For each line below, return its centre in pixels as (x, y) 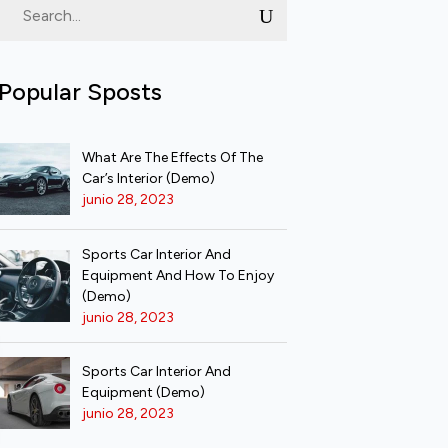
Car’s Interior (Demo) (148, 178)
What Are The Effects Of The (172, 157)
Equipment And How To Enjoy (177, 275)
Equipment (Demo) (143, 392)
